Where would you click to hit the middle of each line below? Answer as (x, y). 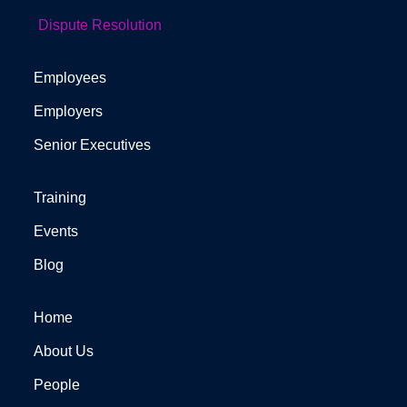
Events (55, 231)
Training (60, 197)
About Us (63, 351)
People (56, 384)
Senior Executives (92, 144)
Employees (69, 77)
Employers (68, 111)
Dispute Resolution (99, 25)
